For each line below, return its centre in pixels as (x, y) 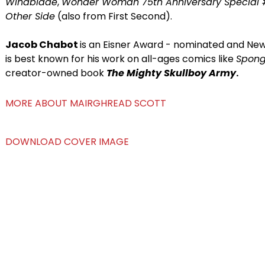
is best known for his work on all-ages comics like (120, 59)
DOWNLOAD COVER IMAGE (67, 142)
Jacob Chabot (42, 45)
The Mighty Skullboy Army (171, 73)
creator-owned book (56, 73)
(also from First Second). (113, 16)
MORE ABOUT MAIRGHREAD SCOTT (85, 103)
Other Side (30, 16)
